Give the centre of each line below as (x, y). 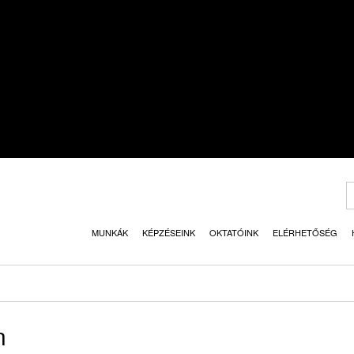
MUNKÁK (110, 232)
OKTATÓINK (234, 232)
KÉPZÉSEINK (169, 232)
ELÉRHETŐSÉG (305, 232)
